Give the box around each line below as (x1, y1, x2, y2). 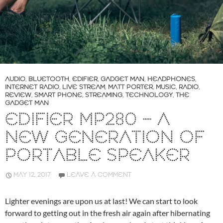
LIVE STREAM (62, 83, 105, 92)
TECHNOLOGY (125, 91, 173, 100)
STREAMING (85, 91, 122, 100)
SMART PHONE (34, 91, 82, 100)
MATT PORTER (108, 83, 153, 92)
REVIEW (5, 91, 31, 100)
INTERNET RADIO (5, 83, 59, 92)
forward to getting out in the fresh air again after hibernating (5, 208, 210, 218)
